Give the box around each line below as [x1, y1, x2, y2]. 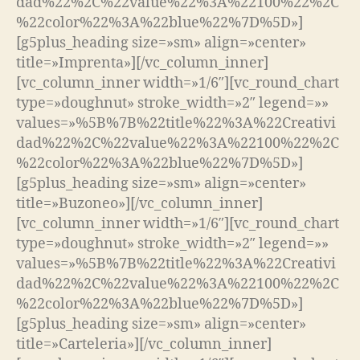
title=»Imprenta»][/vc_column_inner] [16, 53, 268, 72]
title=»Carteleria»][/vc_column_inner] [16, 334, 272, 354]
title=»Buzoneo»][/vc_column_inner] [16, 194, 263, 213]
